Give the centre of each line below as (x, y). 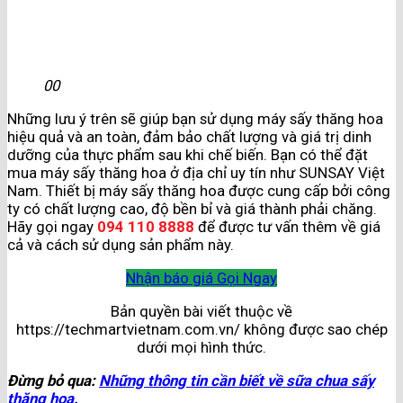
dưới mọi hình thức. (201, 347)
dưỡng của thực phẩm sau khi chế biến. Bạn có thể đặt (188, 155)
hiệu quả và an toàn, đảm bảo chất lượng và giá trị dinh (189, 137)
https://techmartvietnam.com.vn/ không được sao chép (201, 329)
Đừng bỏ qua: (53, 380)
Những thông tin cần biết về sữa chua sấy (237, 380)
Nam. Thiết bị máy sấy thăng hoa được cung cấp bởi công (199, 191)
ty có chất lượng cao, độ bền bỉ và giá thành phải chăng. (192, 209)
